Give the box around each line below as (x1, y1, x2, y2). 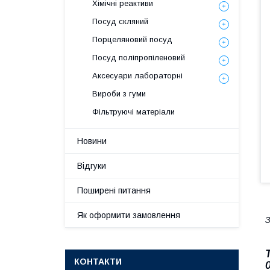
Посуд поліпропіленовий (92, 53, 185, 62)
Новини (77, 136, 107, 146)
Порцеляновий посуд (92, 35, 172, 44)
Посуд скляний (92, 17, 148, 26)
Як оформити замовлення (77, 210, 180, 220)
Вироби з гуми (92, 89, 146, 98)
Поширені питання (77, 186, 151, 195)
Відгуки (77, 161, 106, 171)
